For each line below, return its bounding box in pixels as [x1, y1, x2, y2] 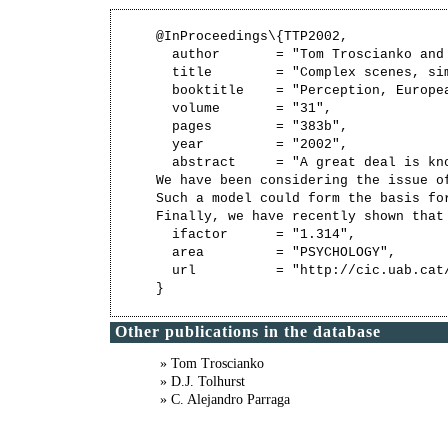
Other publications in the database [115, 323, 381, 341]
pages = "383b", [156, 119, 348, 135]
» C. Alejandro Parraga [160, 392, 290, 408]
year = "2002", [156, 137, 348, 153]
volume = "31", [156, 101, 332, 117]
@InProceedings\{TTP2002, [156, 29, 348, 45]
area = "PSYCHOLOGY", [156, 245, 396, 261]
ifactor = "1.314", [156, 227, 356, 243]
